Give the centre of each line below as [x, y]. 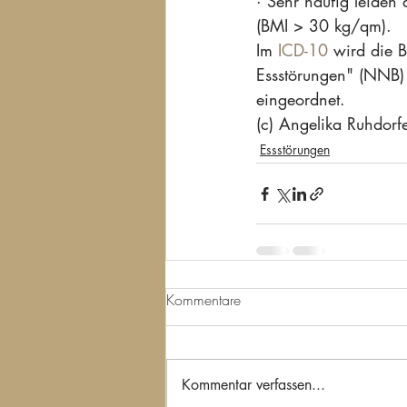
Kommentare [203, 300]
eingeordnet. [301, 99]
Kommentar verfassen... [253, 385]
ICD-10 [303, 50]
